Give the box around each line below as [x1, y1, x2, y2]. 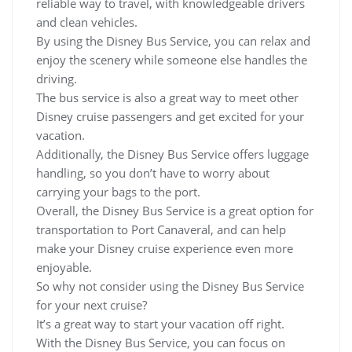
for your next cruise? [36, 297, 147, 313]
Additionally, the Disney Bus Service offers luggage [36, 146, 309, 163]
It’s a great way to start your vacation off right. [36, 316, 284, 332]
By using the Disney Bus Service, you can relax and [36, 33, 310, 49]
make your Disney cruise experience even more [36, 240, 293, 257]
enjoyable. [36, 259, 92, 276]
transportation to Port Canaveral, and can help [36, 222, 286, 238]
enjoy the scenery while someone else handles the [36, 52, 307, 68]
